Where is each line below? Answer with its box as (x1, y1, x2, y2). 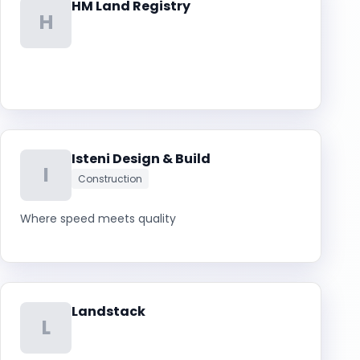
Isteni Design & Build (72, 149, 211, 168)
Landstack (72, 302, 145, 321)
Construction (78, 172, 142, 186)
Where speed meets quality (20, 211, 176, 227)
